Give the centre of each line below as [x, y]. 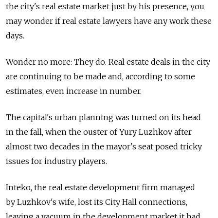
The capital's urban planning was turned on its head [103, 117]
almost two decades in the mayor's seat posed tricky [104, 146]
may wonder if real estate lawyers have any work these [109, 21]
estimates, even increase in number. [74, 91]
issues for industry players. [56, 161]
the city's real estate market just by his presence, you [105, 6]
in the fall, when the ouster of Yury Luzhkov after [99, 132]
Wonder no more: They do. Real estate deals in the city [108, 62]
